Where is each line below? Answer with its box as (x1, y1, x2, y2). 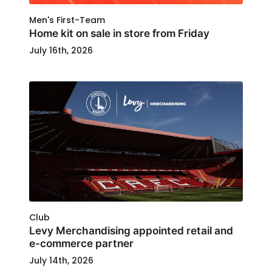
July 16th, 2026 (29, 44, 93, 56)
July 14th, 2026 (29, 254, 93, 267)
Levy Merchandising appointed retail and (29, 224, 233, 237)
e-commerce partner (29, 237, 134, 250)
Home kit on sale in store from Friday (29, 27, 209, 39)
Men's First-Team (29, 14, 105, 26)
